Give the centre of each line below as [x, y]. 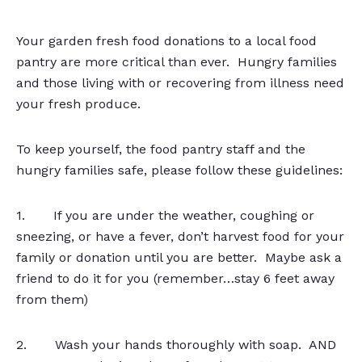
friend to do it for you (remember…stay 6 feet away [175, 278]
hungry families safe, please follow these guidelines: [179, 170]
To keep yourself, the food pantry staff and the [161, 149]
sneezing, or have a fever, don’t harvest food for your [180, 236]
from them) [52, 299]
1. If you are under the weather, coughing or [165, 215]
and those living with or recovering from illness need [180, 83]
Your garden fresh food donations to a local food [166, 41]
